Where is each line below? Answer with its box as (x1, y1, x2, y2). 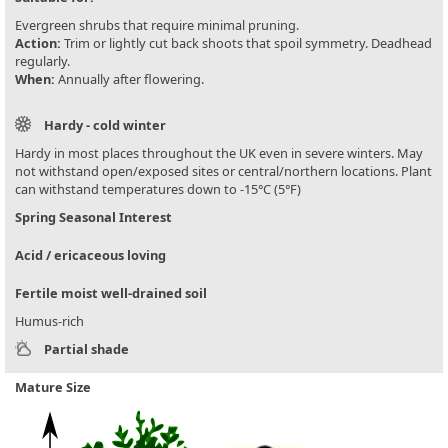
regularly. (15, 52, 70, 71)
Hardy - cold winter (44, 116, 166, 135)
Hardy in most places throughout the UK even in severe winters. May (15, 144, 423, 163)
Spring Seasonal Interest (15, 208, 172, 227)
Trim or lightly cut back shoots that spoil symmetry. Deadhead (61, 34, 432, 53)
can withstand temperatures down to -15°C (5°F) (15, 180, 301, 199)
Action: (15, 34, 61, 53)
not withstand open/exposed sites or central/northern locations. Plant (15, 162, 432, 181)
